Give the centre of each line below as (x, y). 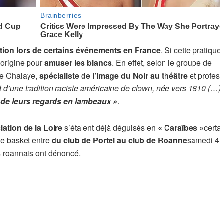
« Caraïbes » (181, 127)
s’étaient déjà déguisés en (110, 127)
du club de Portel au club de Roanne (119, 140)
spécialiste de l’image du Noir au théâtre (113, 75)
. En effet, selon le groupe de (162, 62)
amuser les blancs (78, 62)
